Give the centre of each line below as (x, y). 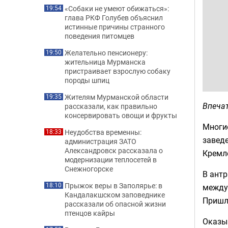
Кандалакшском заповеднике (115, 195)
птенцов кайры (90, 213)
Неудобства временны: (103, 132)
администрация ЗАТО (101, 141)
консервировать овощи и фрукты (121, 115)
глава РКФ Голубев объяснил (114, 18)
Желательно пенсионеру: (106, 53)
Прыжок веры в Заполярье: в (113, 186)
